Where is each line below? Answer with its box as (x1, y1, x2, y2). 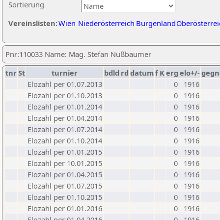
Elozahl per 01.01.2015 (27, 147, 102, 157)
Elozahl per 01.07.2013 (27, 79, 102, 89)
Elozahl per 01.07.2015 (27, 181, 102, 191)
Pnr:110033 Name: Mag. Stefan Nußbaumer (5, 49, 151, 59)
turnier (52, 68, 78, 78)
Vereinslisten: (8, 18, 57, 28)
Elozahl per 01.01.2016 (27, 203, 102, 213)
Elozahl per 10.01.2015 (27, 158, 102, 168)
